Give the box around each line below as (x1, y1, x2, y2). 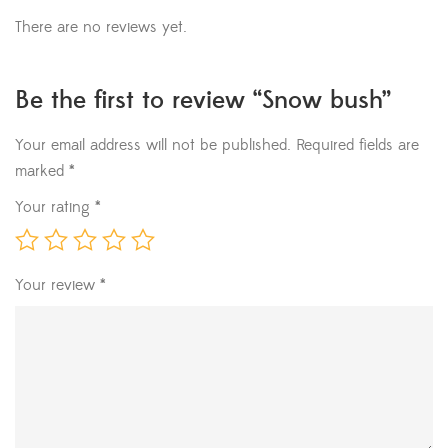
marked (15, 161, 69, 182)
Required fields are (296, 135, 419, 156)
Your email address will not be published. (15, 135, 291, 156)
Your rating (15, 197, 95, 218)
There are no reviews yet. (15, 17, 187, 38)
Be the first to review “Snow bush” (15, 85, 391, 117)
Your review (15, 275, 100, 296)
